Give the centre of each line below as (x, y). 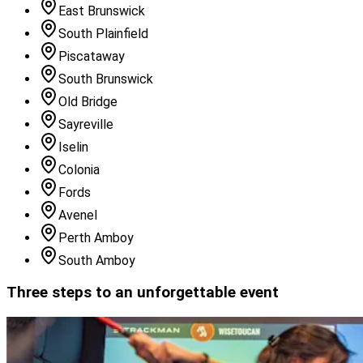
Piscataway (92, 57)
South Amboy (97, 261)
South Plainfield (103, 34)
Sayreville (86, 125)
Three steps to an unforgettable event (143, 293)
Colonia (79, 170)
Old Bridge (88, 102)
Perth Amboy (96, 238)
